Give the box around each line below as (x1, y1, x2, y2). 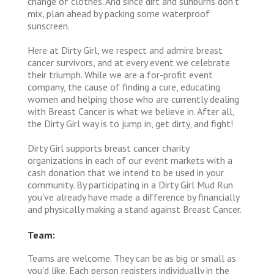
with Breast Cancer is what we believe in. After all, (28, 105, 234, 117)
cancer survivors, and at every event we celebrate (28, 56, 230, 68)
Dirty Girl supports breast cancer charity (28, 141, 189, 154)
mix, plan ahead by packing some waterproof (28, 7, 210, 20)
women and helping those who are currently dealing (28, 92, 239, 105)
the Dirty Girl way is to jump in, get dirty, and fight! (28, 117, 233, 130)
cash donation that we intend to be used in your (28, 166, 224, 179)
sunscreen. (28, 19, 70, 32)
